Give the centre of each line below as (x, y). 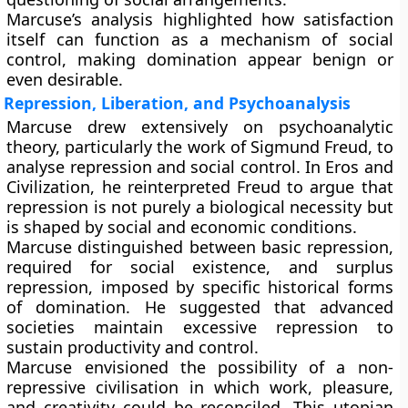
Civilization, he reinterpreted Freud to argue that (200, 187)
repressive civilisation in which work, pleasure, (200, 387)
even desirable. (65, 79)
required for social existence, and (171, 267)
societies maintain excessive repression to (200, 327)
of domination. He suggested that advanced (200, 307)
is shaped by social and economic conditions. (182, 227)
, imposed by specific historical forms (241, 287)
